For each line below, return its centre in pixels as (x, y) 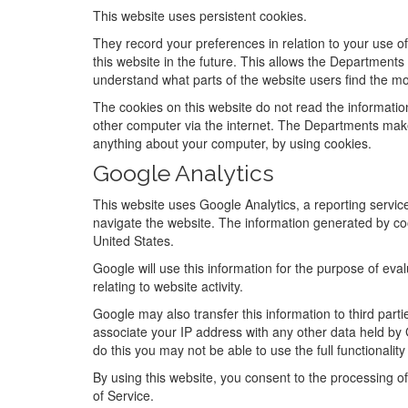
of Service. (123, 395)
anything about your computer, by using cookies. (232, 143)
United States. (133, 240)
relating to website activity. (168, 286)
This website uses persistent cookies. (200, 15)
